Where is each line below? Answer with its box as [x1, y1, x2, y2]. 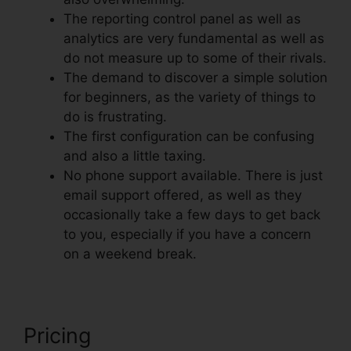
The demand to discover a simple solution [63, 69, 327, 85]
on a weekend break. [63, 245, 197, 262]
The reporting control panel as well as [63, 10, 301, 27]
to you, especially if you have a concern [63, 226, 311, 242]
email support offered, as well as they [63, 186, 302, 203]
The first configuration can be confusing [63, 128, 314, 144]
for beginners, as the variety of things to [63, 89, 316, 105]
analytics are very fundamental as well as [63, 30, 324, 46]
